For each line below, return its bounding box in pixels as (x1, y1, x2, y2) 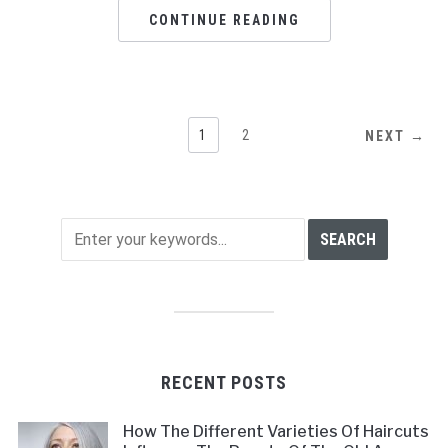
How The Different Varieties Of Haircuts (122, 421, 429, 441)
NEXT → (365, 127, 427, 144)
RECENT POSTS (161, 371, 287, 393)
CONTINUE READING (148, 11, 300, 28)
